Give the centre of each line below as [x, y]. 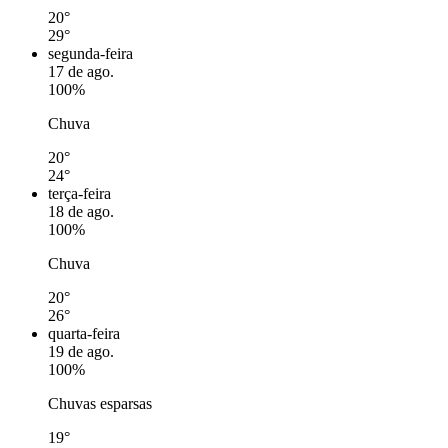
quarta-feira [84, 333]
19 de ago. [81, 351]
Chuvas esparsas [100, 403]
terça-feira [79, 193]
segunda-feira [90, 53]
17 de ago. [81, 71]
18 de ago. [81, 211]
